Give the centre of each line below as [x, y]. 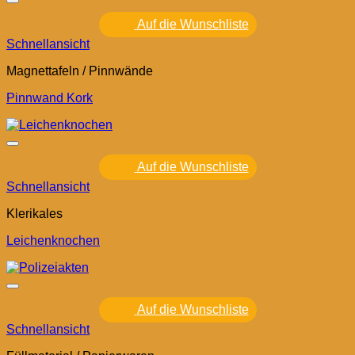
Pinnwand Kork [50, 98]
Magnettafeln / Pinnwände [80, 71]
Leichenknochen [53, 241]
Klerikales [34, 214]
